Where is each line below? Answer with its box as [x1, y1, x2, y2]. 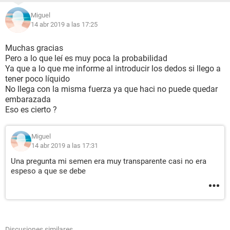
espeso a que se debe [11, 166, 86, 176]
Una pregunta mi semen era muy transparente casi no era [11, 157, 206, 166]
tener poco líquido [5, 74, 70, 84]
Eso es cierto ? [5, 105, 57, 114]
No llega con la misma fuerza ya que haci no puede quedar [5, 84, 218, 94]
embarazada [5, 94, 51, 104]
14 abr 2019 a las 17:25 [31, 21, 98, 28]
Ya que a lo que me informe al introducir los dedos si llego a [5, 64, 221, 73]
